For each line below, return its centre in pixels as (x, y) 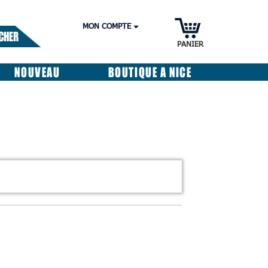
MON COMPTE (107, 26)
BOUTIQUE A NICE (150, 72)
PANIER (190, 44)
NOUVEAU (37, 72)
